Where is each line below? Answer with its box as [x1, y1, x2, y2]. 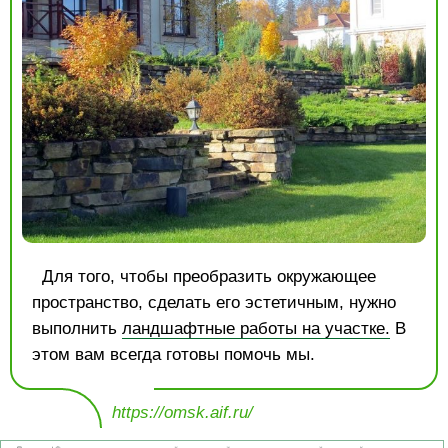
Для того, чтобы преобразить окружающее [42, 266, 376, 286]
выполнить [32, 318, 122, 338]
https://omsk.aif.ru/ [112, 402, 253, 422]
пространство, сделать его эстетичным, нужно [32, 292, 396, 312]
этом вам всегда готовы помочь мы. [32, 344, 315, 364]
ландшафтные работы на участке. [122, 318, 390, 338]
